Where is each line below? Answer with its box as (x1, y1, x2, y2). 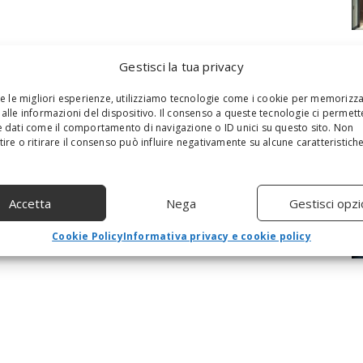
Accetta (9, 194, 52, 211)
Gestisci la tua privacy (119, 58, 244, 75)
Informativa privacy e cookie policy (122, 229, 311, 243)
